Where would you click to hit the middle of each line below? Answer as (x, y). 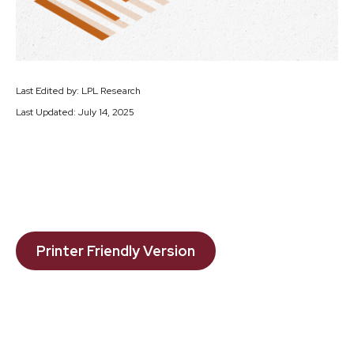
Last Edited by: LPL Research (78, 91)
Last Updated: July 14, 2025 (75, 113)
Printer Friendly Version (116, 251)
